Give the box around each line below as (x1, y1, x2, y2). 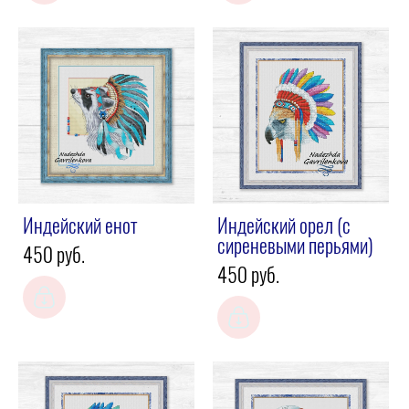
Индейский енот (23, 217, 137, 237)
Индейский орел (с (217, 217, 351, 237)
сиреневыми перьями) (217, 237, 373, 257)
